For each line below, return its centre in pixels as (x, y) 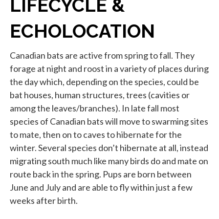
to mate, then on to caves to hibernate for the (96, 135)
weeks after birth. (44, 201)
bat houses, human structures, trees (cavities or (100, 95)
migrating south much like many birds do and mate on (109, 161)
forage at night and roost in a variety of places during (109, 69)
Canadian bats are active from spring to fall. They (102, 55)
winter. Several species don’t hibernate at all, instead (109, 148)
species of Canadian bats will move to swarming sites (109, 121)
